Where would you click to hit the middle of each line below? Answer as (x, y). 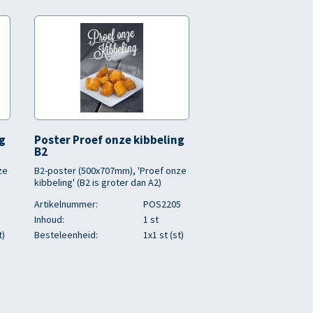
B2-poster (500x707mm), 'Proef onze (110, 170)
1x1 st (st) (163, 235)
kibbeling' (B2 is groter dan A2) (98, 182)
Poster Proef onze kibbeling (109, 140)
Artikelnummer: (66, 204)
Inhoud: (49, 219)
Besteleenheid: (66, 235)
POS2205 (162, 204)
